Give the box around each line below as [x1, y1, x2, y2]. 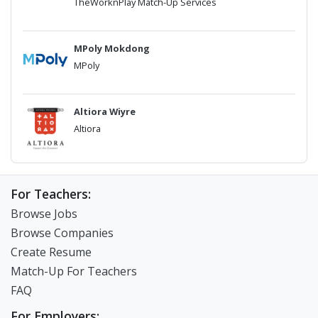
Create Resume [11, 244, 92, 260]
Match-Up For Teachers [11, 263, 137, 279]
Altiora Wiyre [74, 105, 136, 118]
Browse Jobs [11, 206, 77, 221]
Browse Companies [11, 225, 114, 241]
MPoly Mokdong [74, 42, 150, 55]
